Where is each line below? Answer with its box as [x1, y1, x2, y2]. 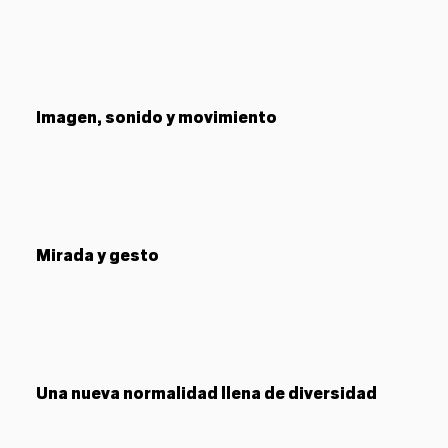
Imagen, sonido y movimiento [36, 107, 277, 128]
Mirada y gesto [36, 245, 159, 266]
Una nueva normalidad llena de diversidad [36, 383, 377, 404]
